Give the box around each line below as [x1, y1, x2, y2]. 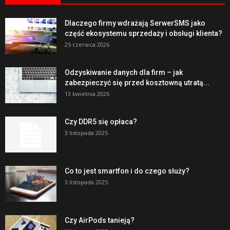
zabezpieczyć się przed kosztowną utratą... [65, 79, 209, 87]
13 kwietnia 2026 [65, 90, 109, 98]
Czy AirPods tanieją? [65, 216, 135, 225]
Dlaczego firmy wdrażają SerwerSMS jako [65, 19, 205, 28]
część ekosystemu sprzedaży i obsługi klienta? [65, 29, 222, 38]
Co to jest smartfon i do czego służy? [65, 167, 189, 176]
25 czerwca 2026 [65, 41, 109, 49]
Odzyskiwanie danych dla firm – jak [65, 68, 183, 77]
